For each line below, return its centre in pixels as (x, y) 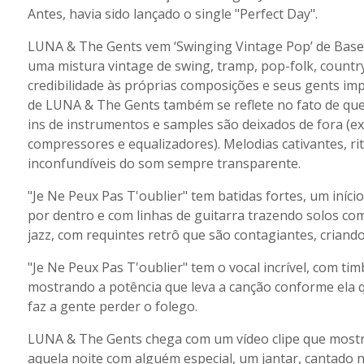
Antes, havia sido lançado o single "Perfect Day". (172, 14)
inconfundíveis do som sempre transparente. (164, 163)
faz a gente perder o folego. (112, 306)
